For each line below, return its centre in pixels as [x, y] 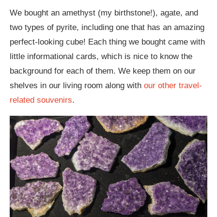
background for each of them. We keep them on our [103, 71]
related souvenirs [41, 100]
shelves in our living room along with [77, 86]
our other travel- [173, 86]
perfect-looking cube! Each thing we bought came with [107, 42]
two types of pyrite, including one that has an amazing [107, 28]
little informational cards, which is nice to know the [101, 57]
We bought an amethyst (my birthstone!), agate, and [104, 13]
